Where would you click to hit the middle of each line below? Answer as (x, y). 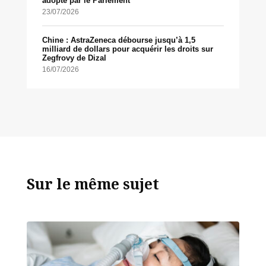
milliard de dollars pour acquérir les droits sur (127, 49)
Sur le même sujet (93, 184)
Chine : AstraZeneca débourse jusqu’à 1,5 (118, 40)
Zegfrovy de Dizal (74, 58)
